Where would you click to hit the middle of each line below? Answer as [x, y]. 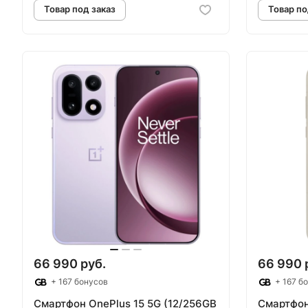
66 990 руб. [70, 263]
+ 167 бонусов [78, 281]
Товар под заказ [89, 113]
